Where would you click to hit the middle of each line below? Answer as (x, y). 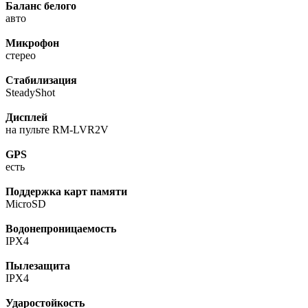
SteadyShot (30, 93)
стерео (21, 56)
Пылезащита (38, 266)
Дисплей (26, 118)
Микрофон (32, 43)
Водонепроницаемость (61, 229)
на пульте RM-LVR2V (57, 130)
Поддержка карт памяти (66, 192)
